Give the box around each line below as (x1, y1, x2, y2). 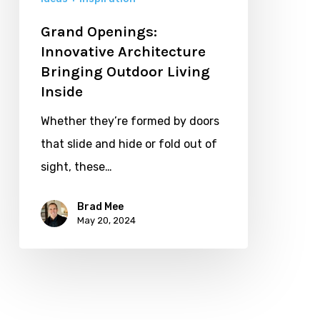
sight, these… (40, 159, 112, 174)
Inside (40, 82, 83, 100)
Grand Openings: (40, 22, 157, 40)
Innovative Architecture (40, 42, 206, 60)
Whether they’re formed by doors (40, 114, 219, 128)
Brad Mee (76, 200, 124, 213)
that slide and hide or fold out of (40, 136, 217, 151)
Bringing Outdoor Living (40, 62, 210, 80)
